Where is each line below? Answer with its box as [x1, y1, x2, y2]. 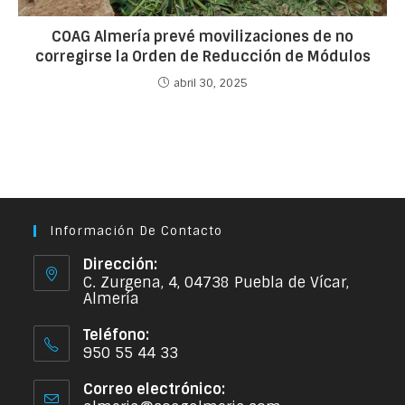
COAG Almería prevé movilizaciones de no [52, 26, 353, 46]
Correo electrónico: [83, 379, 226, 399]
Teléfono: [83, 325, 150, 344]
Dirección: [83, 254, 158, 274]
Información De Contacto [50, 222, 223, 239]
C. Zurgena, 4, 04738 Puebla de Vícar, [83, 272, 350, 292]
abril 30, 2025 [173, 75, 248, 90]
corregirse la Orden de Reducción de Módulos [34, 46, 371, 66]
